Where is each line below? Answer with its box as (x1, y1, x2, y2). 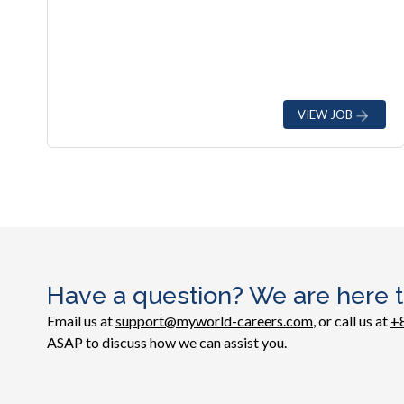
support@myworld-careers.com (115, 312, 313, 329)
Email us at (47, 312, 115, 329)
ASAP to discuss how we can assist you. (47, 334, 287, 351)
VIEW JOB (298, 106, 353, 122)
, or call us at (313, 312, 390, 329)
